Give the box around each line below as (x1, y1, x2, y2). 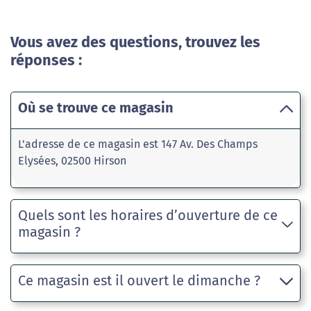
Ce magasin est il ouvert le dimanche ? (18, 272, 260, 289)
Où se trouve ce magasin (18, 99, 174, 116)
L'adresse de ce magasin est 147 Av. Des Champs (18, 137, 258, 151)
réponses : (10, 51, 82, 69)
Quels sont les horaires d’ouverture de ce (18, 207, 278, 224)
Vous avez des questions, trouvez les (10, 33, 260, 51)
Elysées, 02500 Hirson (18, 154, 126, 167)
